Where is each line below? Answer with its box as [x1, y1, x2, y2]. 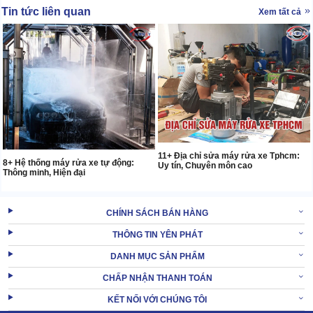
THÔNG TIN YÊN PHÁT [112, 229, 203, 240]
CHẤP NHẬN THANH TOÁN [102, 272, 212, 283]
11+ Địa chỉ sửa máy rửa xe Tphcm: [158, 151, 300, 161]
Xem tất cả [259, 6, 303, 17]
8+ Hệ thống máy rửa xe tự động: [3, 157, 134, 168]
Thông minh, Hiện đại [3, 167, 85, 177]
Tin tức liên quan [1, 5, 91, 17]
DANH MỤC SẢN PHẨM [110, 251, 205, 261]
